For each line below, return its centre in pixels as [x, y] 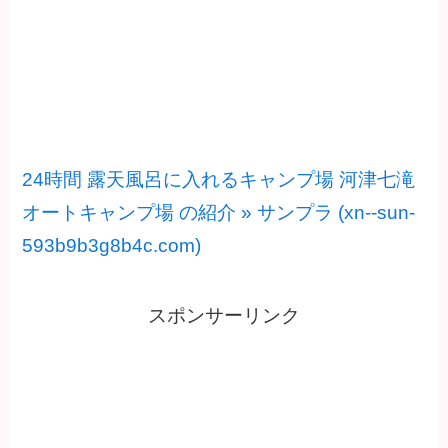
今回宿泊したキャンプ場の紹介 [224, 102]
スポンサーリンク [224, 316]
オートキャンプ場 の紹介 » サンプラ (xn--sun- [219, 212]
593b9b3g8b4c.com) [112, 245]
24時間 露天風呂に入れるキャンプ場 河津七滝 [219, 179]
